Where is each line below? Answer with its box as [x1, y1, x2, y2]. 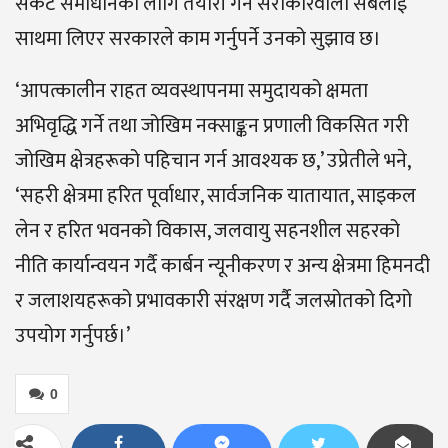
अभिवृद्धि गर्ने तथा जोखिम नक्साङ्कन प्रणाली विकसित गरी [15, 109, 409, 144]
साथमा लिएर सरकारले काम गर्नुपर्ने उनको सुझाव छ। [15, 22, 381, 57]
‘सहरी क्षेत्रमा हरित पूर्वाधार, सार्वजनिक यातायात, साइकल [15, 179, 416, 214]
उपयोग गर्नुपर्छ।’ [15, 319, 130, 354]
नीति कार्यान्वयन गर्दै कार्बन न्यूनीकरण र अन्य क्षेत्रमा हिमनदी [15, 249, 430, 284]
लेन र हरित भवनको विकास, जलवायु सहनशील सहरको [15, 214, 400, 249]
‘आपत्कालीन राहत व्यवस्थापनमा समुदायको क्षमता [15, 74, 368, 109]
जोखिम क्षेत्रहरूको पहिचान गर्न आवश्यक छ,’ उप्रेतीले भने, [15, 144, 410, 179]
